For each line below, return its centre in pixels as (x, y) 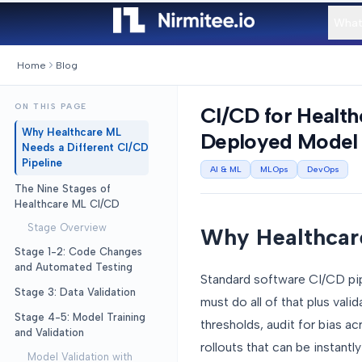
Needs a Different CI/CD (85, 148)
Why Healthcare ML (71, 133)
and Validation (49, 333)
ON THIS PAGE (51, 106)
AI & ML (225, 169)
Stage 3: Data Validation (75, 292)
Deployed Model (279, 141)
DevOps (323, 169)
